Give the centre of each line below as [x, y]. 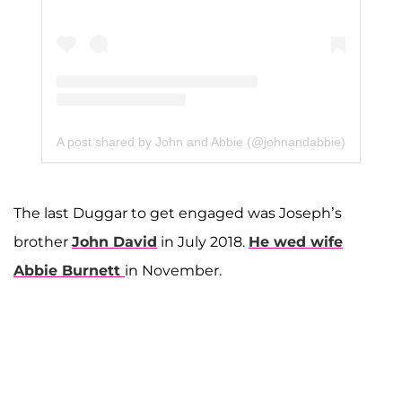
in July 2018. [203, 241]
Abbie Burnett [67, 270]
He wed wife [296, 241]
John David [114, 241]
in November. [173, 270]
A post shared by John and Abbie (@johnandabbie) [201, 142]
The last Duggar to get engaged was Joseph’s [178, 213]
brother [43, 241]
